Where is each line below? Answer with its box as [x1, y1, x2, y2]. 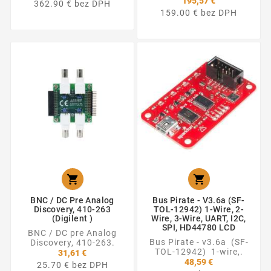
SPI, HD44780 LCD [162, 222, 236, 232]
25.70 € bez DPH [36, 260, 108, 270]
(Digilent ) [51, 213, 93, 223]
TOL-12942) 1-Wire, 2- [153, 204, 244, 214]
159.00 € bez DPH [160, 7, 237, 18]
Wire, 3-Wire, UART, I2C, [151, 213, 246, 223]
